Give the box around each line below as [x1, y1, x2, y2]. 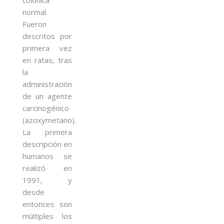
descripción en [22, 138, 72, 149]
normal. [22, 6, 47, 17]
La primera [22, 126, 72, 137]
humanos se [22, 150, 72, 161]
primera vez [22, 42, 72, 53]
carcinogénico [22, 102, 69, 113]
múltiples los [22, 210, 72, 221]
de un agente [22, 90, 72, 101]
